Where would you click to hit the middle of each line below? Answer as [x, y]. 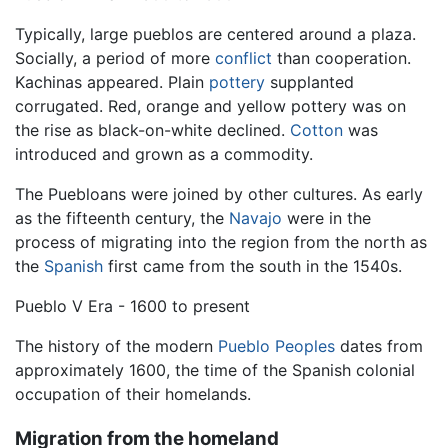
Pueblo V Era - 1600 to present [132, 306]
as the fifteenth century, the [122, 218]
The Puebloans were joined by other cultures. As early [219, 194]
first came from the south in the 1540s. [252, 266]
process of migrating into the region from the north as [221, 242]
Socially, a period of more [115, 58]
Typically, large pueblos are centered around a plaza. [215, 34]
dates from [379, 346]
